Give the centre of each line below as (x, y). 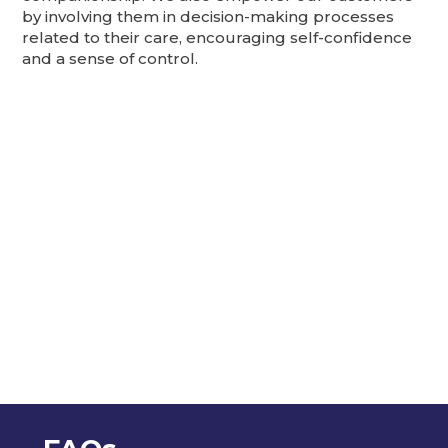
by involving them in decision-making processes (208, 16)
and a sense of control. (110, 58)
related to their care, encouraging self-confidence (217, 37)
